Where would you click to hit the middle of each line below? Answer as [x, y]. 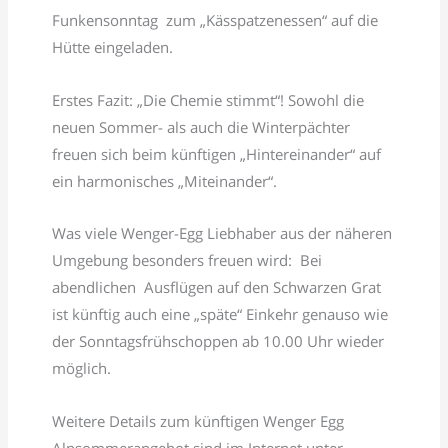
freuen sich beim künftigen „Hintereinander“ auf [217, 153]
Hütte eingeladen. [113, 47]
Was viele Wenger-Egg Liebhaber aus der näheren [222, 233]
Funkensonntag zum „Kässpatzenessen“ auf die [215, 20]
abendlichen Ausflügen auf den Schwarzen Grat [217, 287]
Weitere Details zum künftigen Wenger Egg [198, 421]
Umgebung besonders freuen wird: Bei [187, 260]
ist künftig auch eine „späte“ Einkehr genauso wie [220, 314]
